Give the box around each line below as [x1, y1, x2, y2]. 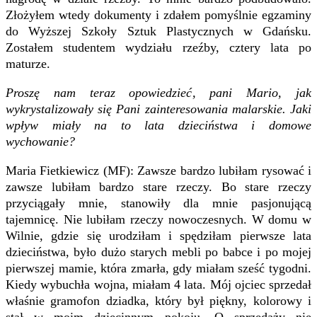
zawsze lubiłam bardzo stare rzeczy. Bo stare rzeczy [6, 179, 311, 194]
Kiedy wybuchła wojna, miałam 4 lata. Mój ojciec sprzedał [6, 277, 311, 292]
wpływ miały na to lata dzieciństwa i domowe [6, 117, 311, 132]
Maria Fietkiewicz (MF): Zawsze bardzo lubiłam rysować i [6, 163, 311, 178]
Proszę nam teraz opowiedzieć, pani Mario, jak [6, 85, 311, 100]
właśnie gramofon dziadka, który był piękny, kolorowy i [6, 293, 311, 308]
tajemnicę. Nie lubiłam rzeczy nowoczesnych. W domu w [6, 212, 311, 226]
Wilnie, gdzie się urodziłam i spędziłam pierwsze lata [6, 228, 311, 243]
